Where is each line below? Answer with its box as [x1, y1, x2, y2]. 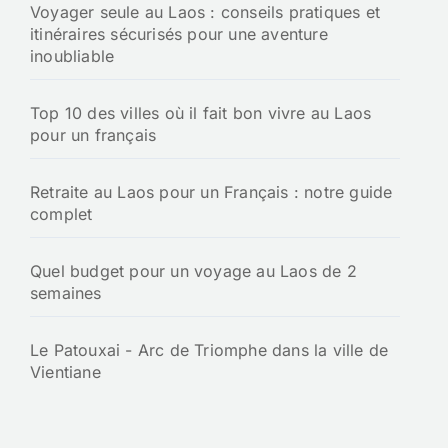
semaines [30, 283, 102, 304]
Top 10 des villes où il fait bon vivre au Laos [30, 103, 372, 124]
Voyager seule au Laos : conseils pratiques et [30, 2, 381, 23]
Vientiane [30, 362, 101, 383]
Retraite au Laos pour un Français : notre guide [30, 182, 393, 203]
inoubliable [30, 46, 115, 67]
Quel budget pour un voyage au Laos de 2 [30, 261, 357, 282]
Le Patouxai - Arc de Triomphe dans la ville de [30, 340, 389, 361]
